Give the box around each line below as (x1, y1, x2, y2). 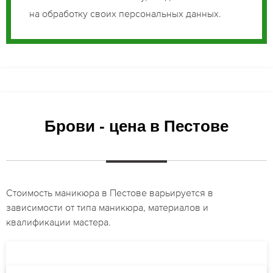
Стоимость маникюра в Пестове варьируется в (6, 186, 213, 198)
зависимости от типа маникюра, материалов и (6, 201, 208, 213)
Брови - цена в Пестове (44, 116, 229, 135)
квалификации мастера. (6, 216, 111, 227)
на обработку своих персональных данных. (29, 7, 221, 19)
